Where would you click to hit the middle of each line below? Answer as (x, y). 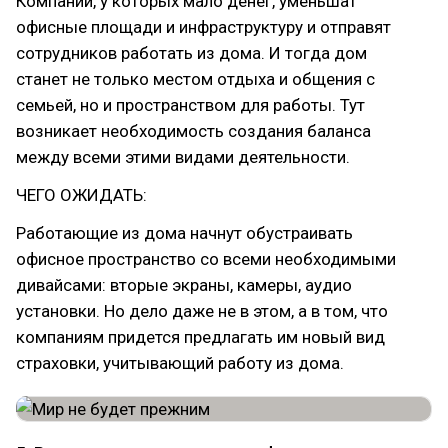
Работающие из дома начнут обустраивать (184, 233)
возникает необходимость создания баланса (193, 131)
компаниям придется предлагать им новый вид (200, 337)
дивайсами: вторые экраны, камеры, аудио (184, 285)
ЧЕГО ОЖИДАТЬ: (81, 195)
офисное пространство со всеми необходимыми (206, 259)
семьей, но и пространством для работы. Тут (190, 105)
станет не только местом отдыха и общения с (195, 79)
